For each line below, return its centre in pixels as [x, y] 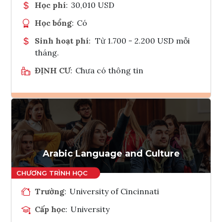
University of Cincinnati [114, 191]
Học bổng [53, 23]
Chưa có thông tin [110, 70]
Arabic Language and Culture [111, 153]
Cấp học [50, 209]
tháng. [47, 52]
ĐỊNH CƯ [53, 70]
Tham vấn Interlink [137, 138]
